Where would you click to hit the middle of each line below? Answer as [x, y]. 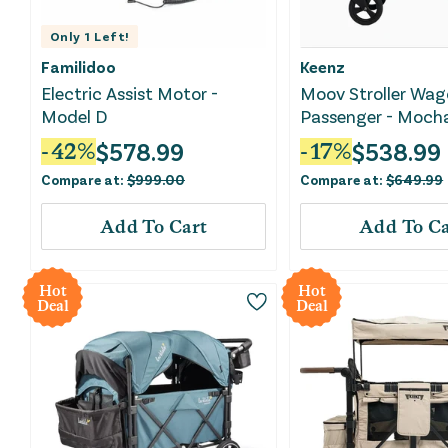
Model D [74, 116]
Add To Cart [153, 227]
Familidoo [78, 67]
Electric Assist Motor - [129, 93]
